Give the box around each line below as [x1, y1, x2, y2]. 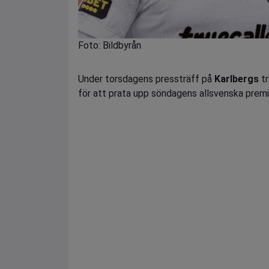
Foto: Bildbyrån [78, 40, 141, 51]
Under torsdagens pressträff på [78, 73, 214, 85]
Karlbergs [214, 73, 259, 85]
